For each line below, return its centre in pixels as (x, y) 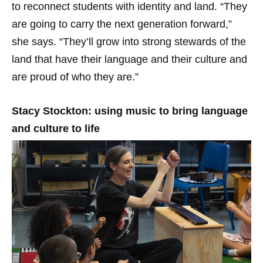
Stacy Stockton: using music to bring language (130, 111)
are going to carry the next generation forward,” (122, 24)
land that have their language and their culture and (129, 59)
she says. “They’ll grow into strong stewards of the (129, 41)
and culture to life (56, 128)
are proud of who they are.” (75, 77)
